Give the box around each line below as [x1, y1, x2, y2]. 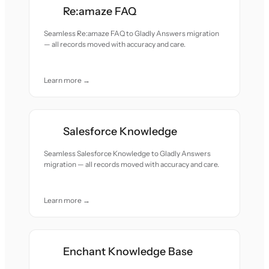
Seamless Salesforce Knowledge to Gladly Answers [44, 149, 211, 158]
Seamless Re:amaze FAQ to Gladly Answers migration [44, 29, 220, 38]
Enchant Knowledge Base [63, 245, 193, 258]
